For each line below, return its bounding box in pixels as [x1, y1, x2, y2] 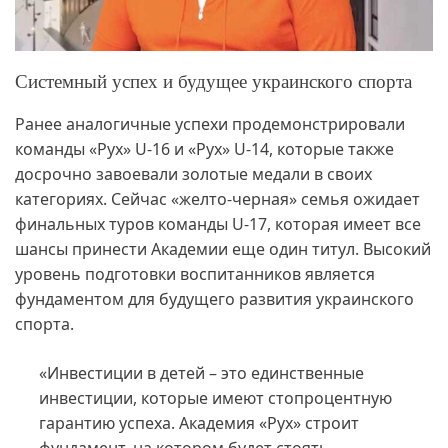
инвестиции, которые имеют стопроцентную [39, 387, 392, 410]
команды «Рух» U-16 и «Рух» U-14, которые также [15, 138, 394, 161]
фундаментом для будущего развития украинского [15, 288, 414, 311]
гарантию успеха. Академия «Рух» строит [39, 412, 359, 435]
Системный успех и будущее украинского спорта [15, 71, 412, 93]
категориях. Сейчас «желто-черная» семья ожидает [15, 188, 420, 211]
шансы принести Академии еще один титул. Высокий [15, 238, 431, 261]
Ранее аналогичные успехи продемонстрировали [15, 113, 405, 136]
